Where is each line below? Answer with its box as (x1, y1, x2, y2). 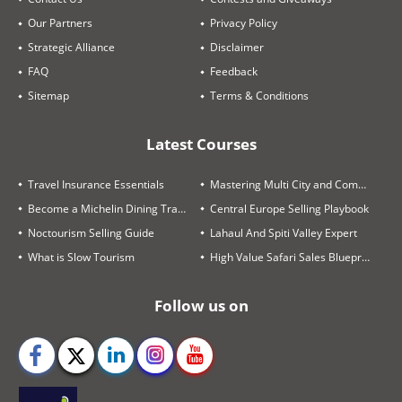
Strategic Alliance (28, 39, 115, 56)
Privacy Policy (210, 15, 277, 31)
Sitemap (28, 88, 69, 104)
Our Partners (28, 15, 92, 31)
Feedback (210, 64, 258, 80)
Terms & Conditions (210, 88, 309, 104)
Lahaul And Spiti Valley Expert (210, 224, 357, 240)
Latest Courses (145, 134, 257, 155)
